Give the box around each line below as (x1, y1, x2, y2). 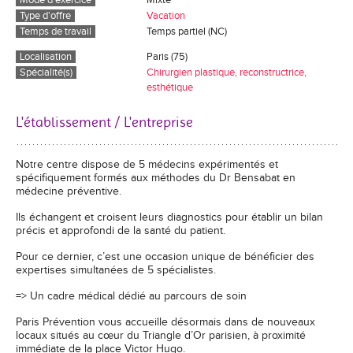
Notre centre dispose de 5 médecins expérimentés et (16, 158, 278, 171)
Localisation (20, 50, 72, 63)
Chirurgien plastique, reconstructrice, (147, 66, 307, 79)
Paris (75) (147, 50, 188, 63)
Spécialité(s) (20, 66, 72, 79)
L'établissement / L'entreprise (16, 113, 193, 131)
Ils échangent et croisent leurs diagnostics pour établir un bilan (16, 211, 323, 224)
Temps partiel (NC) (147, 25, 228, 38)
